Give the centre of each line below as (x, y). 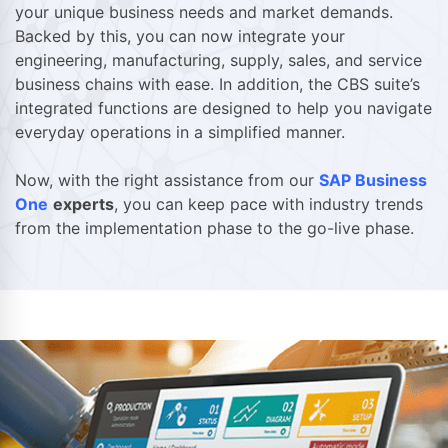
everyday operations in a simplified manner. (180, 132)
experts (83, 204)
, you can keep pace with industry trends (268, 204)
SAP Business (373, 180)
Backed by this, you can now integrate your (180, 36)
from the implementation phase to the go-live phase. (214, 228)
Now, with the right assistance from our (167, 180)
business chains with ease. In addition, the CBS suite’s (217, 84)
